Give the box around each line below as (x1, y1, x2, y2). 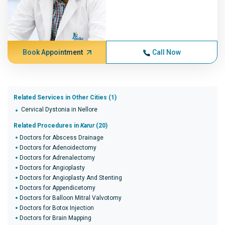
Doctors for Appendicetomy (20, 184, 95, 191)
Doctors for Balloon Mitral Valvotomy (20, 194, 122, 201)
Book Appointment (22, 48, 83, 56)
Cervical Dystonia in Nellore (21, 106, 97, 113)
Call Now (152, 48, 181, 56)
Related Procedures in (14, 122, 80, 129)
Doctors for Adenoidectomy (20, 144, 96, 151)
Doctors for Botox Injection (20, 204, 94, 211)
